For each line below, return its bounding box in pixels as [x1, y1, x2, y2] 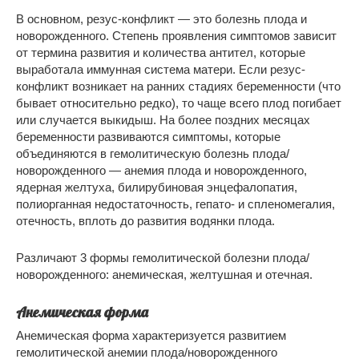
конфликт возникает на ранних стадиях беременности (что [16, 79, 341, 94]
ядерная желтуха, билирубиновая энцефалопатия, [16, 180, 297, 195]
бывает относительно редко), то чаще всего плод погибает [16, 96, 341, 111]
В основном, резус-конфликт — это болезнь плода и [16, 12, 307, 26]
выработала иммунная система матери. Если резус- [16, 63, 305, 77]
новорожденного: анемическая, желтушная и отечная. [16, 268, 313, 282]
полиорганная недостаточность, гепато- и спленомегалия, [16, 197, 335, 212]
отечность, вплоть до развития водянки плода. [16, 214, 275, 228]
